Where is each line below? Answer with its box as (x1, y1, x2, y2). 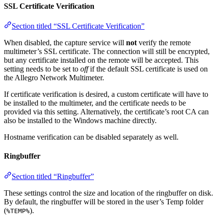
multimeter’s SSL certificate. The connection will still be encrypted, (4, 47, 210, 56)
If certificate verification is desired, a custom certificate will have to (4, 90, 208, 99)
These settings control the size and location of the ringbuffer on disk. (4, 188, 213, 197)
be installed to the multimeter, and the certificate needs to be (4, 99, 186, 108)
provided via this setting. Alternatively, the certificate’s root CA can (4, 108, 209, 116)
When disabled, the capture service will (4, 38, 126, 47)
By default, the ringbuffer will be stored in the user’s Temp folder (4, 197, 203, 206)
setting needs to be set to (4, 65, 80, 73)
